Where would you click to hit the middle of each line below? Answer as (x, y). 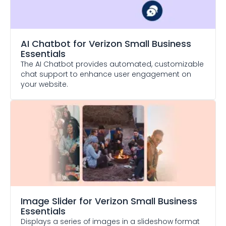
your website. (44, 84)
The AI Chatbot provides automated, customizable (112, 64)
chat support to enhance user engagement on (106, 74)
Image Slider (49, 201)
